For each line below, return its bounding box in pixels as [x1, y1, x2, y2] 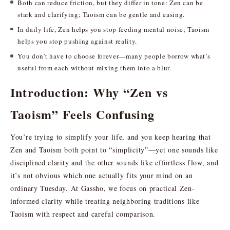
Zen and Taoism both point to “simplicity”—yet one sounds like [10, 144, 218, 155]
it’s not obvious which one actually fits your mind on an [10, 170, 193, 180]
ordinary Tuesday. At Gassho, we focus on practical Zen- [10, 183, 195, 193]
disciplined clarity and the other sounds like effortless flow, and [10, 157, 219, 167]
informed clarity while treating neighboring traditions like [10, 196, 200, 206]
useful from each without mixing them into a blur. [17, 63, 171, 73]
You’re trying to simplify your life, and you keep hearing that [10, 131, 211, 142]
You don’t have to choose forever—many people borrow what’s [17, 51, 210, 61]
